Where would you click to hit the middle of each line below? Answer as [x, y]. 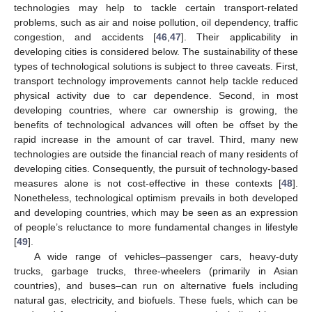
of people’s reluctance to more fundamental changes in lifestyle [156, 227]
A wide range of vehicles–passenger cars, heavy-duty [166, 257]
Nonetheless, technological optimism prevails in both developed [156, 198]
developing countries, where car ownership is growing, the [156, 110]
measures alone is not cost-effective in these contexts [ [148, 184]
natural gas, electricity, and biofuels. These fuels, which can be [156, 301]
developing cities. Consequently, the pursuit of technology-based [156, 169]
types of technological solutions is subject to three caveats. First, [156, 67]
